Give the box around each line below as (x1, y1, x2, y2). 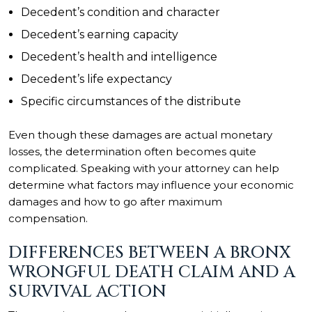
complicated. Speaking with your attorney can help (8, 162, 279, 175)
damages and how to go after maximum (8, 195, 222, 208)
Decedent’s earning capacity (21, 28, 178, 41)
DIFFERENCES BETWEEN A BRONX (8, 241, 290, 264)
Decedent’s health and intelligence (21, 50, 217, 63)
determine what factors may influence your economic (8, 178, 294, 192)
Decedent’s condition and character (21, 6, 220, 19)
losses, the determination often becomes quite (8, 145, 256, 158)
